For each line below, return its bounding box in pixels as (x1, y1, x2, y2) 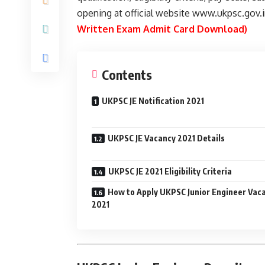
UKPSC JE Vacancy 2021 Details (108, 133, 225, 143)
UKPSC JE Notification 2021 (102, 96, 204, 106)
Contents (102, 66, 152, 83)
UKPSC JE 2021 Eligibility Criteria (108, 166, 232, 176)
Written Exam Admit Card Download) (77, 23, 247, 35)
